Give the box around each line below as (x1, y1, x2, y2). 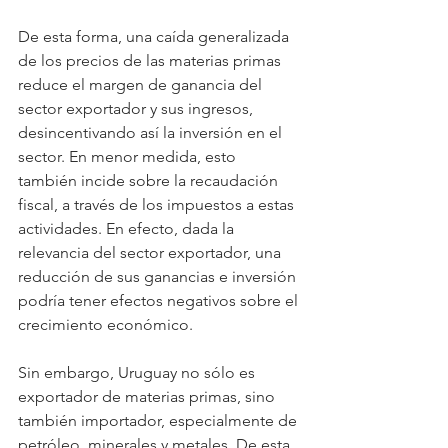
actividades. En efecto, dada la (18, 218, 238, 238)
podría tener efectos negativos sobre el (18, 290, 302, 310)
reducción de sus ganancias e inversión (18, 266, 300, 286)
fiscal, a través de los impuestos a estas (18, 194, 298, 214)
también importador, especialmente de (18, 410, 301, 430)
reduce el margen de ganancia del (18, 74, 266, 94)
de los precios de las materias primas (18, 50, 285, 70)
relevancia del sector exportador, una (18, 242, 285, 262)
